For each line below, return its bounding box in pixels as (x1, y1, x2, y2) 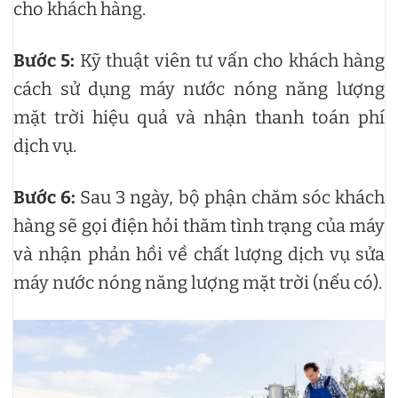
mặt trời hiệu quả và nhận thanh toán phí (13, 106, 385, 128)
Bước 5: (13, 49, 76, 71)
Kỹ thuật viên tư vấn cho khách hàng (75, 49, 386, 71)
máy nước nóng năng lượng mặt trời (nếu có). (13, 271, 382, 293)
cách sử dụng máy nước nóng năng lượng (13, 77, 385, 99)
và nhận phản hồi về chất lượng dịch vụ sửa (13, 243, 385, 265)
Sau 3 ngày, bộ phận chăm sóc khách (80, 186, 386, 208)
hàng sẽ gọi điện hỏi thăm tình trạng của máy (13, 214, 385, 236)
